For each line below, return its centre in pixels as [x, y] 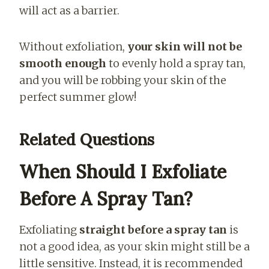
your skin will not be [185, 46]
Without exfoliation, [73, 46]
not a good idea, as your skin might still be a [134, 246]
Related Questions [87, 139]
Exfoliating [49, 229]
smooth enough [63, 63]
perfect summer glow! [78, 97]
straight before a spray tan [153, 229]
